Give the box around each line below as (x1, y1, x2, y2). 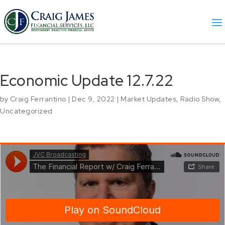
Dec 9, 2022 (72, 94, 115, 103)
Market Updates (121, 94, 176, 103)
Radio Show (180, 94, 219, 103)
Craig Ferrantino (10, 94, 66, 103)
